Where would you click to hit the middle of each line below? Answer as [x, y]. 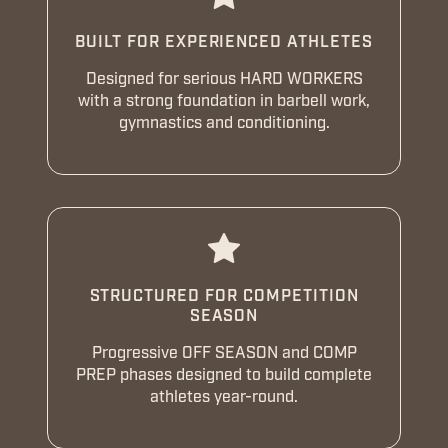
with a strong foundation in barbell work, [224, 100]
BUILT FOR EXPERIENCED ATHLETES [224, 41]
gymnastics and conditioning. [224, 122]
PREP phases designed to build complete [224, 374]
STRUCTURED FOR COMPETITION [224, 295]
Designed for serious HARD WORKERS [224, 78]
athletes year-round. [224, 396]
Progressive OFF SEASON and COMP [224, 352]
